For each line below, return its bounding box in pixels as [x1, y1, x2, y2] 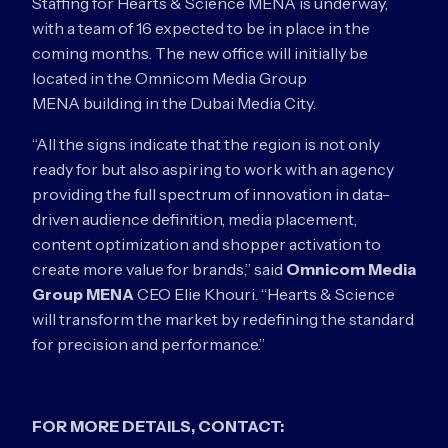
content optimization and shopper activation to [32, 234, 381, 254]
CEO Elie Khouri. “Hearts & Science [134, 284, 395, 304]
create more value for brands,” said [32, 259, 286, 279]
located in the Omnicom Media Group [32, 68, 307, 88]
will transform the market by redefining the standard [32, 309, 414, 329]
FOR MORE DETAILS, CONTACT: [32, 416, 284, 436]
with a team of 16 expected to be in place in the [32, 18, 370, 38]
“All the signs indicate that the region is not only [32, 134, 380, 154]
